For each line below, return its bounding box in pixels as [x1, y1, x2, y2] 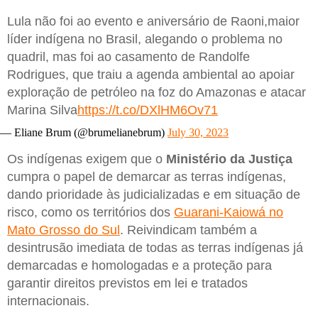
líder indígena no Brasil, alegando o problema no [7, 31, 283, 46]
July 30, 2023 [168, 126, 229, 138]
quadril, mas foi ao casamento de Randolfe [7, 49, 250, 64]
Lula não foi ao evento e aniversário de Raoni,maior [7, 13, 300, 28]
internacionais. [7, 294, 89, 309]
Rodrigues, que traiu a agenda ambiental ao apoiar [7, 67, 295, 82]
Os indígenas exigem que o [7, 152, 166, 167]
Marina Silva [7, 102, 77, 117]
